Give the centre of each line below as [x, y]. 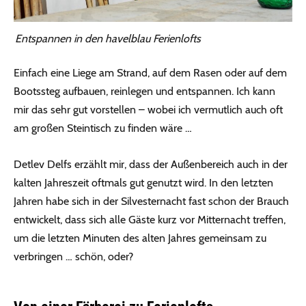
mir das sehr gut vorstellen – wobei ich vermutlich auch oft [148, 110]
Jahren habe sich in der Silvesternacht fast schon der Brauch [151, 201]
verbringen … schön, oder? [73, 257]
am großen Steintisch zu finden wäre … [103, 128]
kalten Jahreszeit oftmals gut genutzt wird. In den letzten [143, 183]
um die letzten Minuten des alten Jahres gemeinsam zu [140, 238]
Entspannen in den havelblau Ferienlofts [108, 39]
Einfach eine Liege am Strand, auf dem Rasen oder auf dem [150, 73]
